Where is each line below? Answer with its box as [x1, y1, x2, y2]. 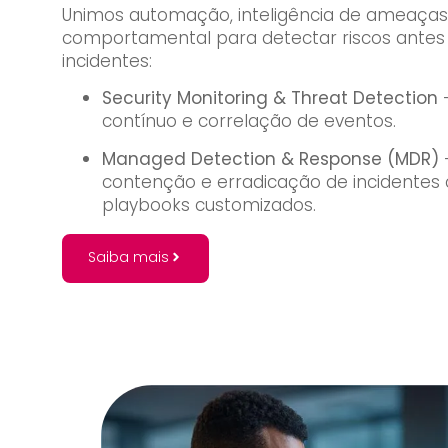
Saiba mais [88, 247, 169, 268]
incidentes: [62, 49, 152, 73]
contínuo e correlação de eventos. [102, 109, 396, 134]
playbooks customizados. [102, 192, 316, 217]
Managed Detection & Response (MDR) [102, 146, 439, 171]
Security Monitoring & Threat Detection [102, 86, 438, 111]
